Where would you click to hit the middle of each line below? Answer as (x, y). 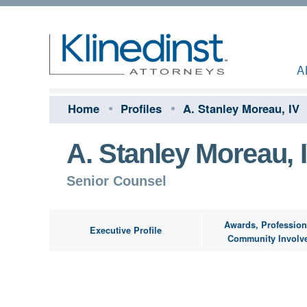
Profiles (141, 108)
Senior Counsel (116, 181)
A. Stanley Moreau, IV (241, 108)
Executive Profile (125, 230)
